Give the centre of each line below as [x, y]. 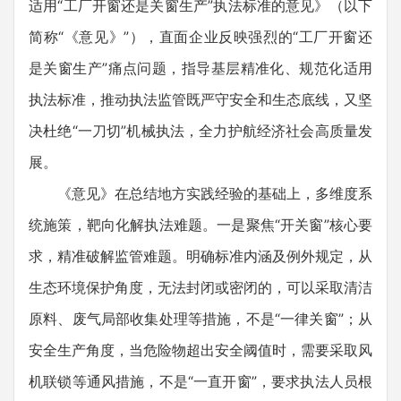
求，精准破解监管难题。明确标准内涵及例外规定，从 [200, 256]
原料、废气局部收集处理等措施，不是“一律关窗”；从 [200, 319]
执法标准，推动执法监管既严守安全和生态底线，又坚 [200, 99]
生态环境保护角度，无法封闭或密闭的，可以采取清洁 [200, 287]
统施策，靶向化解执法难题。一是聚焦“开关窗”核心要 [200, 225]
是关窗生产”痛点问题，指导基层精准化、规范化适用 [200, 68]
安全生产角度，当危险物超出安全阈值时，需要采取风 [200, 350]
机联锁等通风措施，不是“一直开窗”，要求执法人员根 [200, 381]
